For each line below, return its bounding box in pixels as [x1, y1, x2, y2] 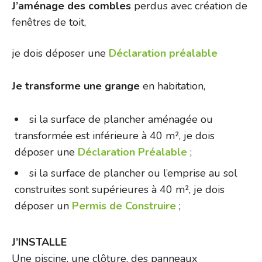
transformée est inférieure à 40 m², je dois [15, 129, 215, 143]
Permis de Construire [72, 199, 176, 213]
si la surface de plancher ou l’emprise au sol [29, 166, 237, 181]
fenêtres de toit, [12, 15, 86, 30]
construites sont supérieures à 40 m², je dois [15, 182, 225, 197]
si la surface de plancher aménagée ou [29, 112, 213, 127]
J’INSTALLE [12, 235, 67, 250]
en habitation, [143, 79, 205, 94]
